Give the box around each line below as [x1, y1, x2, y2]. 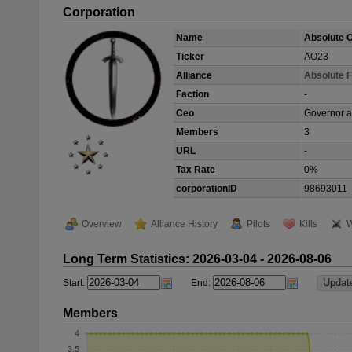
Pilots [247, 218, 270, 229]
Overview [82, 218, 122, 229]
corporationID [176, 183, 237, 194]
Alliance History [151, 218, 218, 229]
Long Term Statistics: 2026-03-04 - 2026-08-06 [63, 252, 332, 266]
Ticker [176, 51, 204, 62]
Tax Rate [176, 164, 215, 175]
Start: [63, 277, 85, 289]
